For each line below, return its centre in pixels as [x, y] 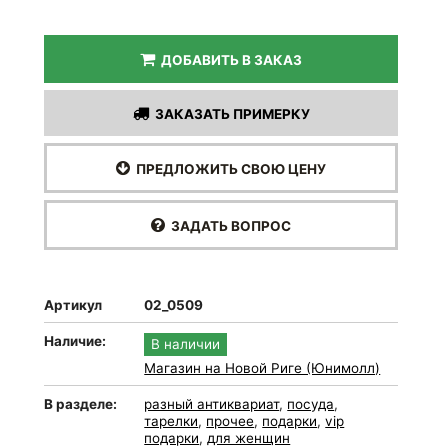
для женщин [249, 438]
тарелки [171, 421]
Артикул [73, 305]
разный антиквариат [212, 404]
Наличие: [75, 341]
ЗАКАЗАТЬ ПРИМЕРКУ [229, 114]
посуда [311, 404]
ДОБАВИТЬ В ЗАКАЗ [229, 60]
